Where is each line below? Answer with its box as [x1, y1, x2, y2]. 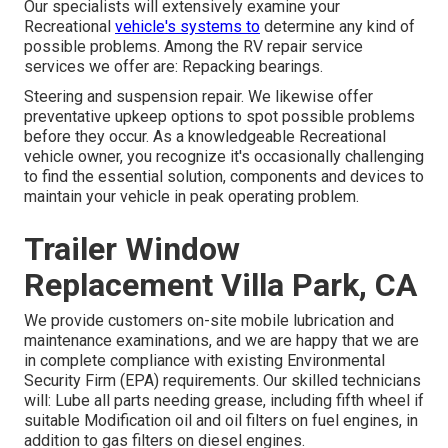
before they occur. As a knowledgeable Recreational [24, 127, 386, 147]
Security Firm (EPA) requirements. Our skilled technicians [24, 371, 421, 391]
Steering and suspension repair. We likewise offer [24, 87, 373, 107]
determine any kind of [260, 17, 415, 37]
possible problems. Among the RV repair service [24, 37, 363, 57]
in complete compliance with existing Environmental [24, 351, 385, 371]
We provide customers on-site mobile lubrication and [24, 311, 394, 331]
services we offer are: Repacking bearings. [24, 57, 323, 77]
